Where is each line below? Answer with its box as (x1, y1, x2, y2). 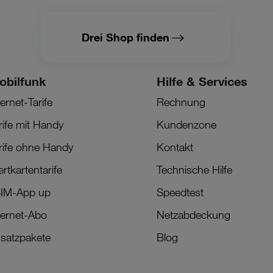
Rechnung (157, 94, 206, 108)
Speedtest (157, 185, 204, 199)
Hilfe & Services (157, 73, 248, 88)
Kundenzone (157, 117, 217, 131)
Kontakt (157, 140, 194, 154)
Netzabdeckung (157, 207, 231, 221)
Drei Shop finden (82, 30, 169, 44)
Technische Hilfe (157, 162, 233, 176)
